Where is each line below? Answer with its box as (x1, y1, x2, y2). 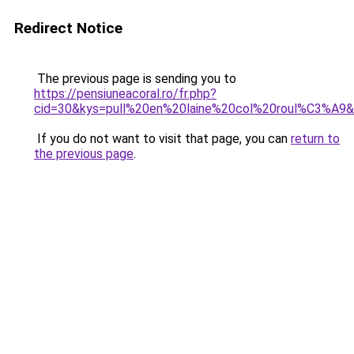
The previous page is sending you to (34, 71, 236, 86)
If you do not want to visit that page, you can (34, 131, 291, 146)
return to (291, 131, 340, 146)
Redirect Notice (14, 19, 122, 37)
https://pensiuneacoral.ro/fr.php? (34, 86, 217, 101)
